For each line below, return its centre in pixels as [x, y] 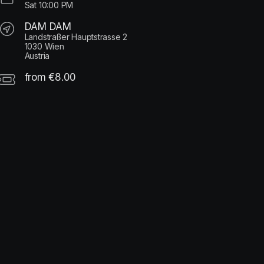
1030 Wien [44, 47]
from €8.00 [50, 77]
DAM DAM [48, 27]
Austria [37, 56]
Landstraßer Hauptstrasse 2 [76, 37]
